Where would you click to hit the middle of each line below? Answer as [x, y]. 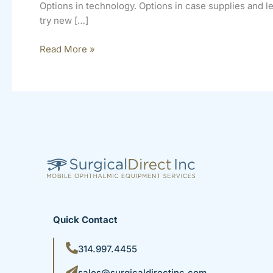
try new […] [64, 21]
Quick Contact [86, 219]
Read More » [67, 49]
